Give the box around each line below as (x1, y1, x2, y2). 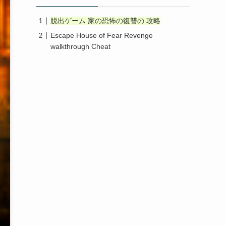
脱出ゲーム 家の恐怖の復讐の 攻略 (50, 17, 160, 25)
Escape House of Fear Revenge (50, 31, 153, 39)
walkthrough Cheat (50, 42, 110, 50)
